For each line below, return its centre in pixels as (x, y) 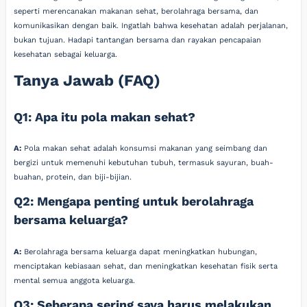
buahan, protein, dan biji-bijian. (73, 177)
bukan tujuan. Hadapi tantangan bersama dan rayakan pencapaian (138, 40)
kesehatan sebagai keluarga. (66, 54)
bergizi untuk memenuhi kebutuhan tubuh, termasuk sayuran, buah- (144, 163)
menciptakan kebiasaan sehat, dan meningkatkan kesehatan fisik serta (146, 266)
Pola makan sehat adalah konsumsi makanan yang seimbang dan (145, 148)
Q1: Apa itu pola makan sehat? (105, 116)
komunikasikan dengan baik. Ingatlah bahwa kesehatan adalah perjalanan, (151, 25)
